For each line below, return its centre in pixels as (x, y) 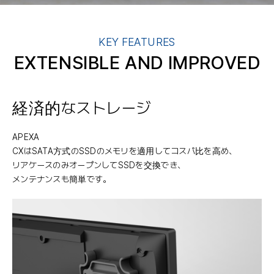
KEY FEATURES (137, 42)
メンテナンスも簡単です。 (62, 179)
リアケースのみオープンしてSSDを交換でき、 (99, 165)
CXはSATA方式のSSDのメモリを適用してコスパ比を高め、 (125, 151)
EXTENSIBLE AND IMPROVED (137, 62)
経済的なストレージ (82, 108)
